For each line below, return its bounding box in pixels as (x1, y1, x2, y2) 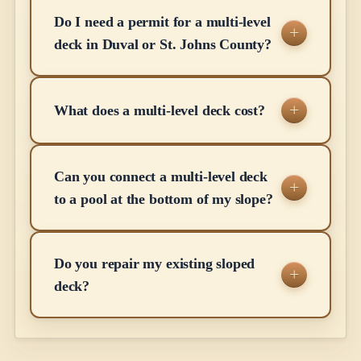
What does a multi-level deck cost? (54, 102, 265, 119)
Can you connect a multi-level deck (54, 168, 268, 185)
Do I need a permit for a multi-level (54, 14, 271, 31)
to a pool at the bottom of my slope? (54, 191, 273, 208)
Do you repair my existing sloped (54, 255, 255, 272)
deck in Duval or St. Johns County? (54, 36, 272, 53)
